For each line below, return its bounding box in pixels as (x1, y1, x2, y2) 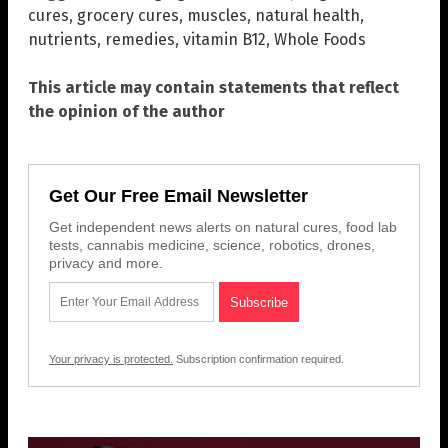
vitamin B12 (183, 30, 266, 50)
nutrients (28, 30, 97, 50)
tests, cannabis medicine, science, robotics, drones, (49, 237, 375, 254)
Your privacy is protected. (49, 353, 173, 366)
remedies (105, 30, 175, 50)
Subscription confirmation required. (173, 353, 344, 366)
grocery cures (77, 6, 179, 26)
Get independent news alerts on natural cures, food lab (49, 219, 397, 236)
